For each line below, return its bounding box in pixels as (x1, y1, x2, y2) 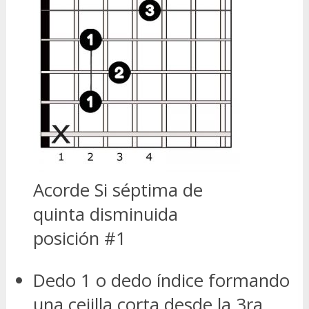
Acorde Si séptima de (33, 178, 203, 203)
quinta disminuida (33, 202, 178, 227)
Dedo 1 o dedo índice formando (33, 268, 290, 292)
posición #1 (33, 226, 126, 251)
